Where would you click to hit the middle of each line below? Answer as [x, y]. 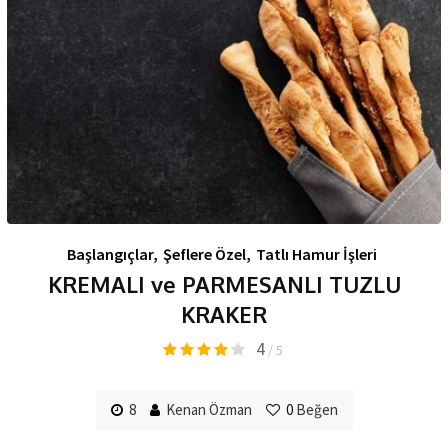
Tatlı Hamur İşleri [316, 254]
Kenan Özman [208, 410]
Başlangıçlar [109, 254]
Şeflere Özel [204, 254]
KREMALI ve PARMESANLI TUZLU [224, 284]
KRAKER [224, 314]
